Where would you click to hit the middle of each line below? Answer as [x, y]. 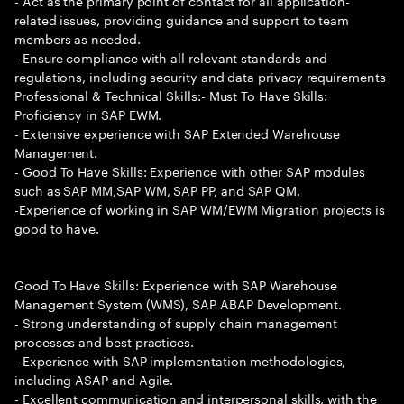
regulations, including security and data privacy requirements [200, 76]
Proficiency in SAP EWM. [88, 114]
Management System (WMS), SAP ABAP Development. [178, 303]
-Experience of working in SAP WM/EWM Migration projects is [200, 208]
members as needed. [78, 38]
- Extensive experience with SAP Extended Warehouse [177, 133]
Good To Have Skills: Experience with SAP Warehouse [176, 284]
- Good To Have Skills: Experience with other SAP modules [190, 170]
